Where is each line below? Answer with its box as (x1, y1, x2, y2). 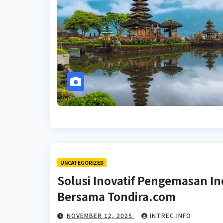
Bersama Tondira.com (57, 188, 176, 204)
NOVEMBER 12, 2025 (67, 211, 134, 220)
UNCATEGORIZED (60, 159, 104, 166)
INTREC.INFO (150, 211, 191, 220)
